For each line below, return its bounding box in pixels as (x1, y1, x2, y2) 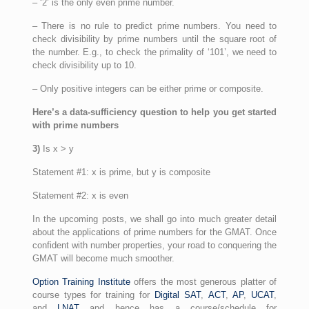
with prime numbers (32, 120, 119, 130)
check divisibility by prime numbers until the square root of (32, 34, 277, 44)
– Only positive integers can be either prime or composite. (32, 83, 263, 94)
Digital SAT (154, 290, 201, 300)
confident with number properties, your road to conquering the (32, 240, 277, 250)
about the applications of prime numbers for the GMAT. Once (32, 227, 277, 237)
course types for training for (32, 290, 154, 300)
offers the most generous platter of (130, 277, 277, 287)
